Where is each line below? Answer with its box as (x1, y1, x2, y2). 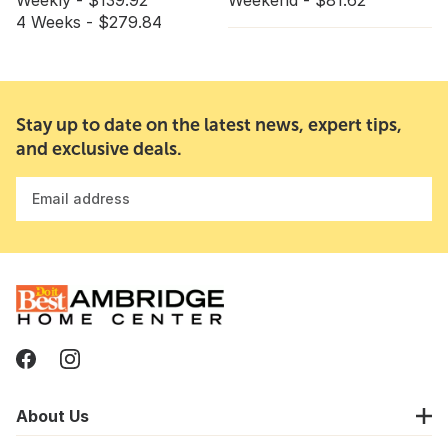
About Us (16, 405, 89, 426)
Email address (32, 189, 130, 207)
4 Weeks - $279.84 (16, 12, 162, 32)
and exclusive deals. (16, 137, 182, 160)
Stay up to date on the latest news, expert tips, (16, 113, 402, 136)
